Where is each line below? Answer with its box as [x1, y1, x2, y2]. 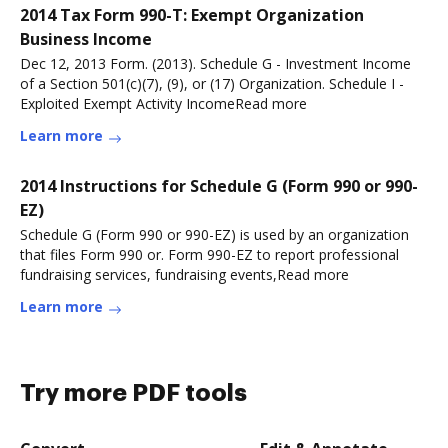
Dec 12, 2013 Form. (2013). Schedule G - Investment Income [20, 54, 411, 73]
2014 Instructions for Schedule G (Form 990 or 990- [20, 175, 418, 197]
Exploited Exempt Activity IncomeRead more [20, 94, 307, 113]
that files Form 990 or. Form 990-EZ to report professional [20, 245, 399, 264]
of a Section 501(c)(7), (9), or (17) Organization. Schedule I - [20, 74, 404, 93]
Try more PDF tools [20, 381, 247, 405]
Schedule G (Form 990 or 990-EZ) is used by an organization [20, 225, 409, 244]
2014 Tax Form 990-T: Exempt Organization [20, 4, 364, 26]
